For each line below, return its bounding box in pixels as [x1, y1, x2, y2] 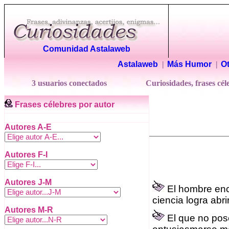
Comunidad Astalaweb [42, 44, 130, 53]
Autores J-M [5, 178, 52, 187]
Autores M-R [5, 205, 53, 214]
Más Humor [167, 60, 212, 68]
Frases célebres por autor [15, 100, 114, 109]
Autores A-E [5, 123, 52, 131]
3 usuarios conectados [32, 79, 109, 87]
